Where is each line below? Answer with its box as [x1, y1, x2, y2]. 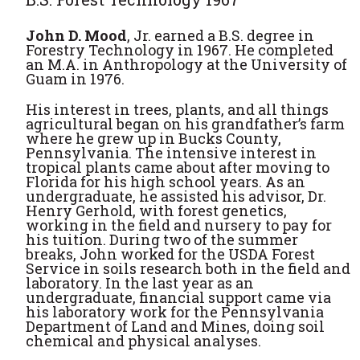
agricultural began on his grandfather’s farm [26, 114, 345, 133]
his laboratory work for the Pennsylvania [26, 302, 324, 321]
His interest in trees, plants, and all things [26, 100, 329, 119]
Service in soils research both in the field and [26, 259, 350, 278]
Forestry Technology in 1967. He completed [26, 40, 333, 59]
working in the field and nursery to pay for [26, 215, 332, 235]
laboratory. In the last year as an [26, 273, 254, 292]
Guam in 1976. [26, 69, 125, 88]
